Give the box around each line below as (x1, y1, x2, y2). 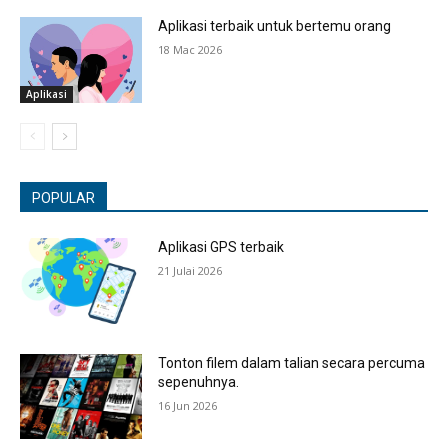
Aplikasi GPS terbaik (158, 239, 285, 256)
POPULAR (32, 190, 95, 207)
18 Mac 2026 (158, 42, 223, 58)
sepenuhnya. (158, 373, 240, 390)
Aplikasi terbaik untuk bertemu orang (158, 18, 392, 35)
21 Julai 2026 (158, 263, 223, 279)
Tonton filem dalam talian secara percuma (158, 354, 426, 371)
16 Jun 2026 (158, 397, 218, 413)
